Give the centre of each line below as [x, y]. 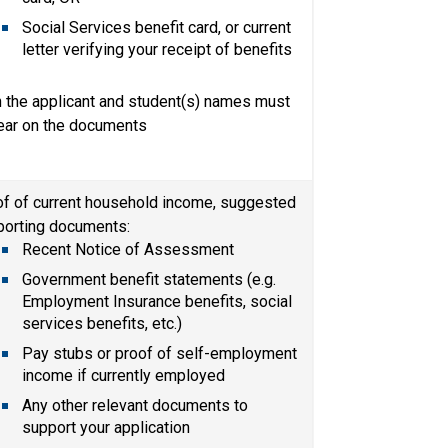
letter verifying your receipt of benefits [157, 49]
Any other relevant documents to [135, 405]
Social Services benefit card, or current [157, 27]
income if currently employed [124, 375]
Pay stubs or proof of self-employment [160, 353]
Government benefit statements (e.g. [149, 279]
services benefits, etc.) [102, 323]
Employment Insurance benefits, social [157, 301]
